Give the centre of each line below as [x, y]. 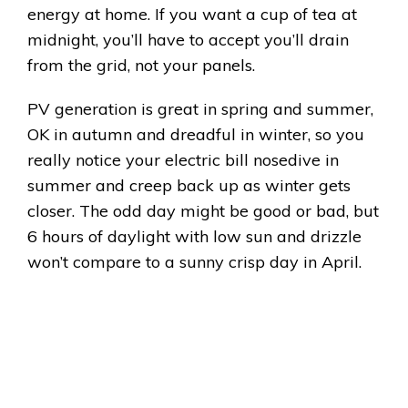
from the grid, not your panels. [141, 66]
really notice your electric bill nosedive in [183, 160]
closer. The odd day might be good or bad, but [203, 211]
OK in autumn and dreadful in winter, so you [196, 135]
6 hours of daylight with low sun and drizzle [194, 237]
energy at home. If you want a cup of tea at [192, 15]
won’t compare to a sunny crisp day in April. [194, 262]
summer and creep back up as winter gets [189, 186]
